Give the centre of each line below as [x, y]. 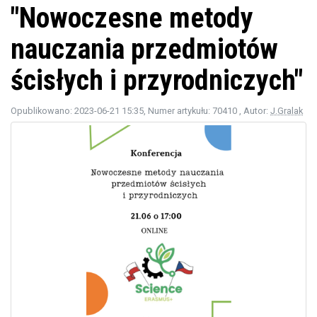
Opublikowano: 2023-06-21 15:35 [77, 110]
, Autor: [255, 110]
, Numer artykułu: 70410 [191, 110]
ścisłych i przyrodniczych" [157, 80]
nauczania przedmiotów [144, 49]
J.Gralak [287, 110]
